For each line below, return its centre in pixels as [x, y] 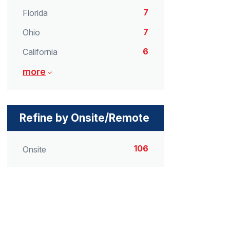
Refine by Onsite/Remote [84, 118]
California [40, 52]
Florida [35, 13]
